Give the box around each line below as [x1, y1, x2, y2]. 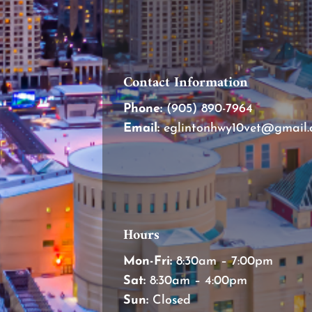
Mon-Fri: [123, 254, 172, 268]
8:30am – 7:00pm [172, 254, 273, 268]
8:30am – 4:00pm [146, 274, 247, 288]
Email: [123, 121, 159, 135]
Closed [148, 293, 191, 307]
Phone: [123, 102, 162, 116]
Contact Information [123, 70, 248, 95]
